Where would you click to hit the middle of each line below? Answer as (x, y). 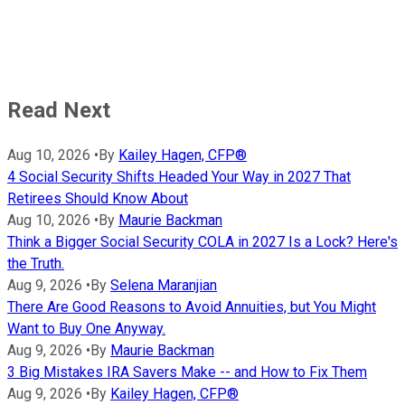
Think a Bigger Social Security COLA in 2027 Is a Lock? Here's (202, 241)
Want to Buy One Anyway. (86, 328)
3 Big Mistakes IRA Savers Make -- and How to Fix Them (187, 372)
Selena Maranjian (164, 285)
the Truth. (36, 263)
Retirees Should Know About (98, 198)
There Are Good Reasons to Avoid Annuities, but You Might (192, 306)
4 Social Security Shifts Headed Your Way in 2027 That (179, 176)
